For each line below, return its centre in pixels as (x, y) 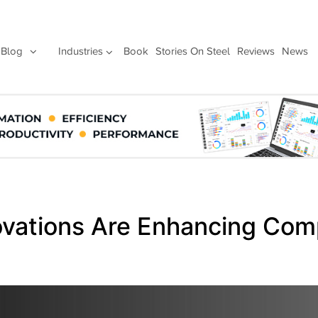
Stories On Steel (192, 51)
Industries (80, 51)
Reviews (256, 51)
